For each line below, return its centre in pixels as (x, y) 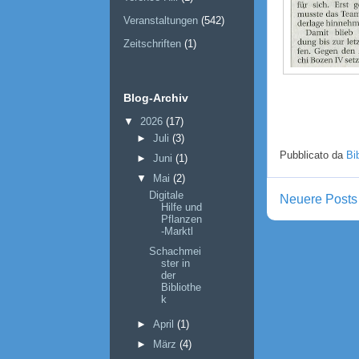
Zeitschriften (152, 44)
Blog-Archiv (156, 98)
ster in (176, 264)
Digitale (167, 196)
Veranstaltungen (161, 21)
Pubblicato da (313, 155)
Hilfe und (182, 208)
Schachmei (175, 252)
